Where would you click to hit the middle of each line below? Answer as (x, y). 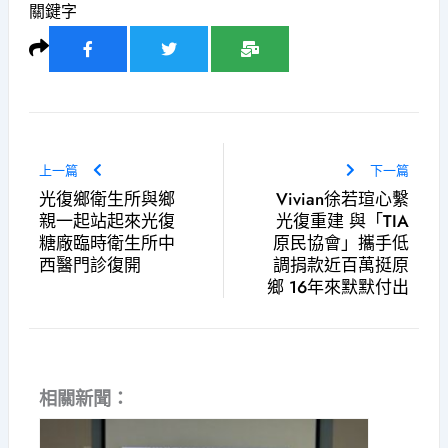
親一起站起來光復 (106, 220)
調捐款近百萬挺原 (341, 264)
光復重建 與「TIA (343, 220)
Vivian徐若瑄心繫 (343, 198)
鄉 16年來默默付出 (338, 286)
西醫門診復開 (89, 264)
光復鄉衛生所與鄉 (106, 198)
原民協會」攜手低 (341, 242)
